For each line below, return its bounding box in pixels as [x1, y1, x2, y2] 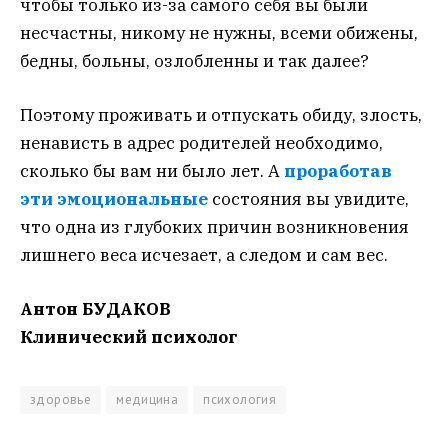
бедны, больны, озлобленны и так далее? [20, 49, 369, 72]
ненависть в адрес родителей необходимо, [20, 131, 383, 154]
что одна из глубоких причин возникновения [20, 215, 409, 238]
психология [203, 391, 277, 409]
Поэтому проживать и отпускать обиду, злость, [20, 103, 422, 126]
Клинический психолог [20, 326, 237, 349]
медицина [116, 391, 179, 409]
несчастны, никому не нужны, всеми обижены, [20, 21, 418, 44]
